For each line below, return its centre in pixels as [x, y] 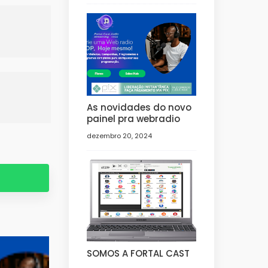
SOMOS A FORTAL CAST [138, 254]
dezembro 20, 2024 [119, 135]
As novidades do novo [139, 107]
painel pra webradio [133, 118]
